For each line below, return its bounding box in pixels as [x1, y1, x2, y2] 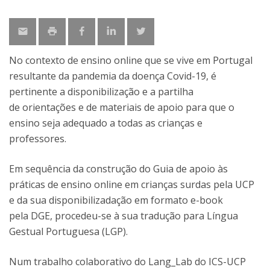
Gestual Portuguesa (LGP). [9, 225, 128, 238]
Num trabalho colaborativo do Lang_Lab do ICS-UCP [9, 255, 246, 268]
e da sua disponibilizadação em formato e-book [9, 193, 223, 207]
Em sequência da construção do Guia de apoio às [9, 162, 228, 175]
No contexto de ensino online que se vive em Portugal [9, 54, 253, 67]
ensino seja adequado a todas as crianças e [9, 116, 202, 130]
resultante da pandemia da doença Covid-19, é [9, 69, 216, 83]
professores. [9, 132, 66, 145]
